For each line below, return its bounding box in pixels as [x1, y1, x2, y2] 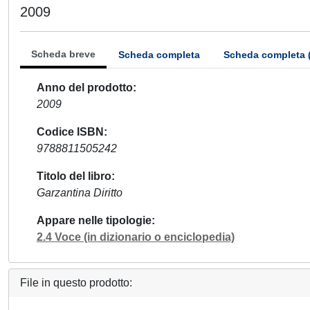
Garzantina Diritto [37, 187, 122, 199]
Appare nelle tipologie [37, 215, 152, 226]
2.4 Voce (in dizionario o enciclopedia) [37, 231, 235, 243]
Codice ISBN [37, 126, 104, 138]
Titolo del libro [37, 170, 111, 182]
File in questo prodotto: [20, 277, 132, 289]
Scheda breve [31, 48, 95, 60]
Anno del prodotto [37, 82, 133, 93]
